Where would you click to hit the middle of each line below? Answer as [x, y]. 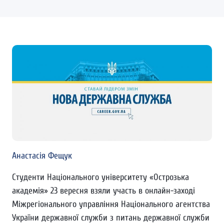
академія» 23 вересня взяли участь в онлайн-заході [103, 191]
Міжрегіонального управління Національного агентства [111, 204]
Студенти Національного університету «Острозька [100, 177]
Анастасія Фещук [42, 156]
